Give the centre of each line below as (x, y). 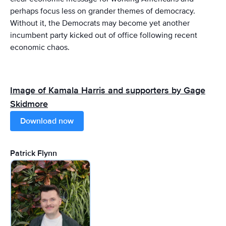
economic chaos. (40, 47)
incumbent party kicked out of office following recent (104, 35)
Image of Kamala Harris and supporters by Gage (108, 90)
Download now (47, 121)
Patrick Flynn (34, 153)
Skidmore (29, 104)
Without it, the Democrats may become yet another (100, 23)
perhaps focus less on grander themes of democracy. (103, 11)
